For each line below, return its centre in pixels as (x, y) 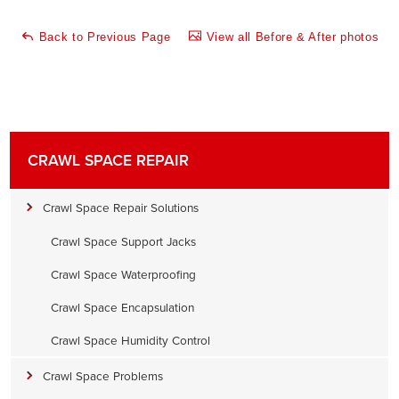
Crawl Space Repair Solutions (121, 208)
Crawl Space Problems (103, 376)
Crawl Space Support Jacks (123, 241)
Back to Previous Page (103, 37)
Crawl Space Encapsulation (122, 307)
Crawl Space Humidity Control (130, 340)
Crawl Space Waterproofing (123, 274)
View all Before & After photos (291, 37)
